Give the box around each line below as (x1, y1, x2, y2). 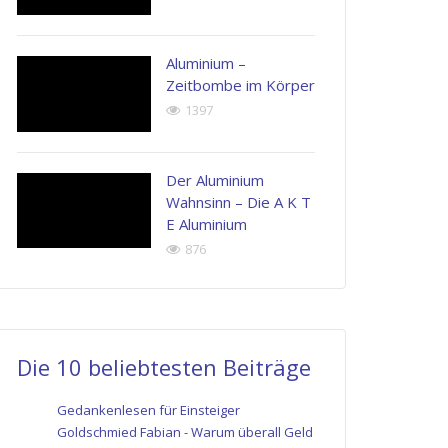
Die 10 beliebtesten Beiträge (17, 351, 311, 382)
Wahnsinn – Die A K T (166, 191, 311, 212)
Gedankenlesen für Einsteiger (57, 400, 240, 419)
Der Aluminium (166, 169, 264, 190)
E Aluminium (166, 213, 247, 234)
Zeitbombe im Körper (166, 75, 315, 96)
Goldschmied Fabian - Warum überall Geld (57, 422, 313, 441)
